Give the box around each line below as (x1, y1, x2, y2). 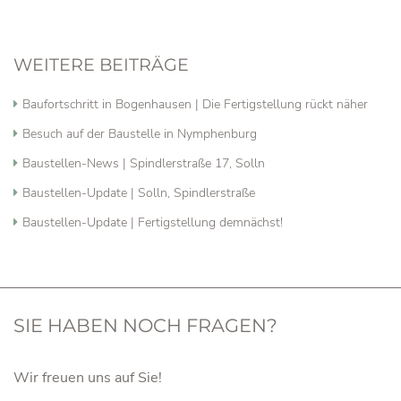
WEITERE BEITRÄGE (13, 54, 189, 75)
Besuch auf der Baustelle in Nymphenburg (22, 125, 257, 142)
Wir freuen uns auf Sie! (13, 368, 162, 388)
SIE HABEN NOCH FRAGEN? (13, 314, 277, 337)
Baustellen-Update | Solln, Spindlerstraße (22, 184, 255, 201)
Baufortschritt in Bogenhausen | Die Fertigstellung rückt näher (22, 96, 368, 113)
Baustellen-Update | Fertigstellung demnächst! (22, 214, 283, 231)
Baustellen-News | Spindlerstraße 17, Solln (22, 155, 265, 172)
